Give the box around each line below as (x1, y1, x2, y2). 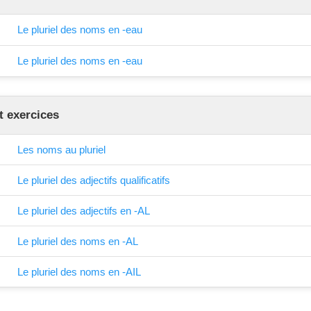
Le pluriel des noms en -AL (17, 235, 138, 247)
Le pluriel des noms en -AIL (17, 265, 141, 278)
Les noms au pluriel (17, 143, 106, 155)
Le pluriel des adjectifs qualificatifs (17, 174, 170, 186)
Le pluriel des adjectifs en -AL (17, 204, 150, 217)
